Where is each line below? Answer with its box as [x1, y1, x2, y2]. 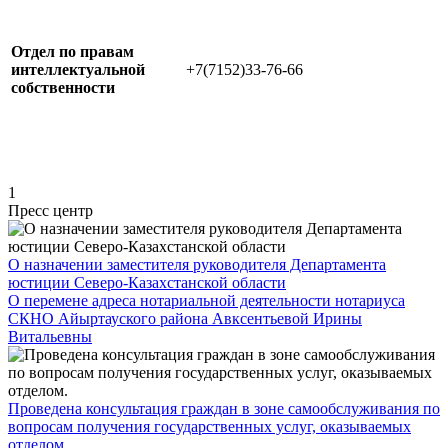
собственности [11, 78, 115, 96]
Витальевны [8, 327, 92, 345]
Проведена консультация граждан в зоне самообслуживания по [8, 399, 440, 417]
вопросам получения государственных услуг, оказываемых [8, 417, 411, 435]
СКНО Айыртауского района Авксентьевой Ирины [8, 309, 362, 327]
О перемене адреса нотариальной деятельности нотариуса [8, 291, 405, 309]
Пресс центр [8, 201, 93, 219]
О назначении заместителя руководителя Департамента [8, 255, 386, 273]
